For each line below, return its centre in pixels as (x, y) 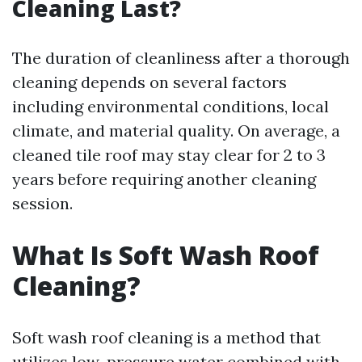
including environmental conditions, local (170, 106)
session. (42, 203)
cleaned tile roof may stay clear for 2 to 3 (169, 155)
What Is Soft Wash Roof (166, 255)
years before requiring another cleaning (164, 179)
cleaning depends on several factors (149, 82)
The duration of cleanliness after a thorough (181, 58)
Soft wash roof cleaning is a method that (166, 337)
